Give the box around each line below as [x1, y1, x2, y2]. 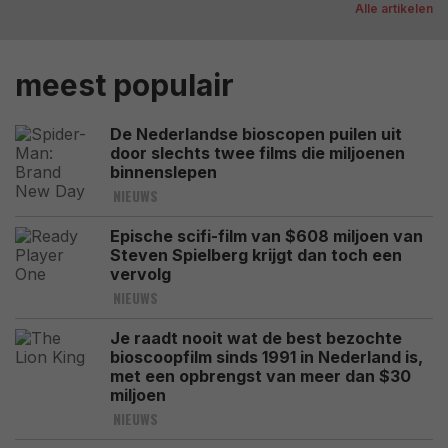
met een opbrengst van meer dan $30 [110, 366, 411, 386]
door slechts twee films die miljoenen [110, 143, 405, 163]
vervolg [110, 264, 171, 284]
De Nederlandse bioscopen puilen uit [110, 124, 402, 144]
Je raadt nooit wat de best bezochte [110, 328, 402, 348]
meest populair [15, 67, 234, 103]
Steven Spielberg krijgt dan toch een [110, 245, 402, 265]
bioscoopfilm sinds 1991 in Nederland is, [110, 347, 423, 367]
